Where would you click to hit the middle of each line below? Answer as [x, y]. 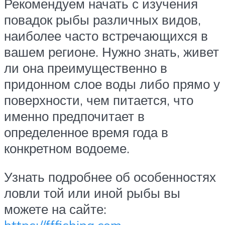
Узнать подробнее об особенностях [110, 177]
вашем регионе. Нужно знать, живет [111, 51]
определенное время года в [86, 132]
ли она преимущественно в [86, 68]
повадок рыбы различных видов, [102, 19]
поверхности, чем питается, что [99, 100]
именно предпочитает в [74, 116]
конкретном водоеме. [67, 148]
